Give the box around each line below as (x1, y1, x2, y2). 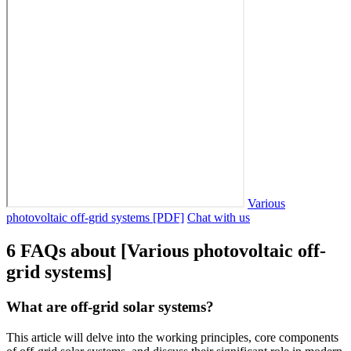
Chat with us (187, 211, 250, 225)
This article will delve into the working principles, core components (6, 331, 338, 344)
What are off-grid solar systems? (6, 299, 214, 316)
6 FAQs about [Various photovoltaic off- (6, 241, 326, 262)
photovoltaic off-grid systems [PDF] (6, 211, 184, 225)
